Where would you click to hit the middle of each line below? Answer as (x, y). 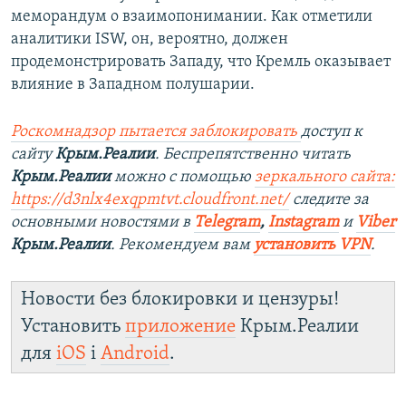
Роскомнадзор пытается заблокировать (154, 132)
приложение (180, 327)
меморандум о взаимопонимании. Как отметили (192, 17)
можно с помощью (183, 178)
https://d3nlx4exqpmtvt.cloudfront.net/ (150, 200)
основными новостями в (102, 223)
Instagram (304, 223)
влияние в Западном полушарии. (133, 85)
